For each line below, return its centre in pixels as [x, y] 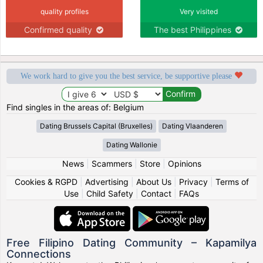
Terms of [232, 181]
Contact [156, 193]
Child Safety [110, 193]
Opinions [184, 163]
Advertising [107, 181]
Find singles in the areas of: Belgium [75, 107]
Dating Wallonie [131, 144]
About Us [154, 181]
